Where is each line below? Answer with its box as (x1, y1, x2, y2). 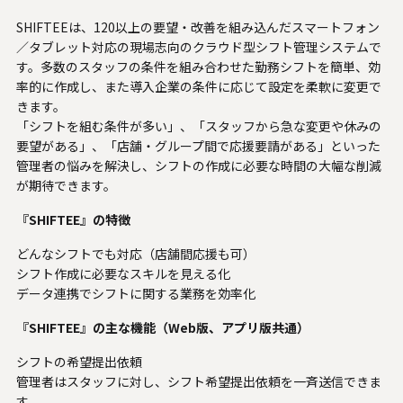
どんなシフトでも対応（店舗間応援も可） (15, 244, 255, 263)
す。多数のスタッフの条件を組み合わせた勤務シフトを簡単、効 (15, 57, 381, 76)
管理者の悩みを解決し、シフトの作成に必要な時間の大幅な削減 (15, 156, 381, 175)
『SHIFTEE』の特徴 (15, 210, 130, 228)
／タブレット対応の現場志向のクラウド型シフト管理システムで (15, 37, 381, 56)
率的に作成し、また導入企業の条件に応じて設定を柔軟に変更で (15, 76, 381, 95)
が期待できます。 (15, 175, 116, 194)
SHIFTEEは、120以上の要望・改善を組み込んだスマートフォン (15, 17, 380, 36)
